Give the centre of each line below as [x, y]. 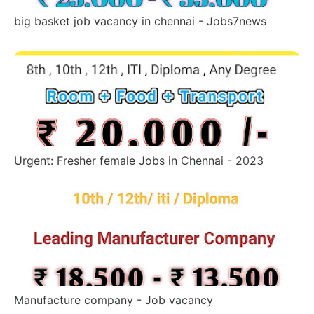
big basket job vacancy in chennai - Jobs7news [140, 21]
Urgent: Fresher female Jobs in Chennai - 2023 [139, 161]
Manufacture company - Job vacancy [114, 300]
